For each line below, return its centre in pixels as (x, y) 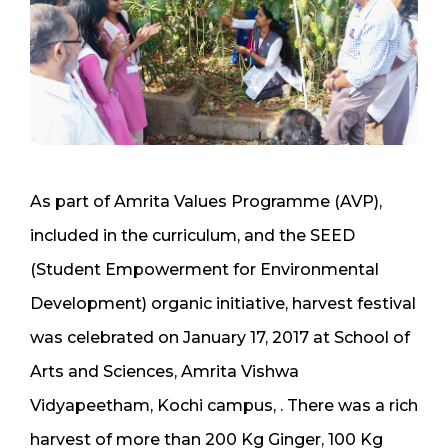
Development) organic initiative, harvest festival (223, 303)
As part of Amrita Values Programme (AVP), (206, 201)
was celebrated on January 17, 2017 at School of (220, 337)
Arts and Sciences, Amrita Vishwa (164, 371)
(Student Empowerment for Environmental (204, 269)
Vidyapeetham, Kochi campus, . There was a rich (224, 405)
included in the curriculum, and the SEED (192, 235)
